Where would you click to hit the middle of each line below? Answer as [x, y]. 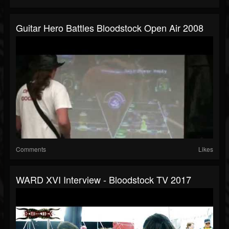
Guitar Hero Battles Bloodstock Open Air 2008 [110, 28]
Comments [31, 149]
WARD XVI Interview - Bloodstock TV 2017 [104, 180]
